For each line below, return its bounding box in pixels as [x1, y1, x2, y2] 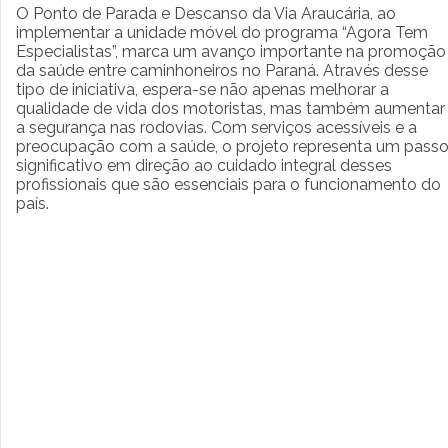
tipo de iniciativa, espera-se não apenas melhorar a [16, 79, 389, 99]
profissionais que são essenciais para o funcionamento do [16, 174, 441, 194]
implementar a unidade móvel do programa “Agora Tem [16, 22, 428, 42]
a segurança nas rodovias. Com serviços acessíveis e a [16, 117, 417, 137]
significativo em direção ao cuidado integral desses [16, 155, 392, 175]
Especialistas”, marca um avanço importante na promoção [16, 41, 446, 61]
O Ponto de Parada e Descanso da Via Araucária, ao [16, 3, 396, 23]
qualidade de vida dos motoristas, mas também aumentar [16, 98, 445, 118]
